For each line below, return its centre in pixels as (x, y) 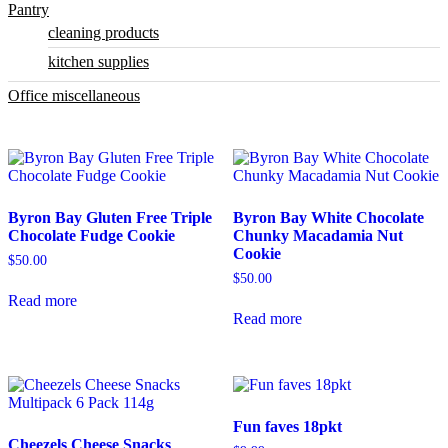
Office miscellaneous (74, 96)
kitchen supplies (98, 62)
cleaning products (103, 33)
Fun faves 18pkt (287, 427)
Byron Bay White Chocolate (328, 218)
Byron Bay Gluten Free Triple (110, 218)
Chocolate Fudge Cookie (91, 236)
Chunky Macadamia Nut (317, 236)
